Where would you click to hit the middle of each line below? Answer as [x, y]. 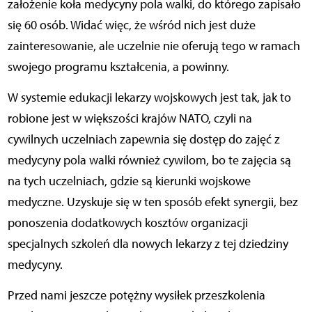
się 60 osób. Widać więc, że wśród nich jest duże [131, 25]
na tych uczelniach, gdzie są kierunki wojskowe [129, 181]
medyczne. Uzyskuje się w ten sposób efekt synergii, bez [153, 202]
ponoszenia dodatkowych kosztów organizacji [127, 223]
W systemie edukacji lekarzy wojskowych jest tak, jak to [149, 97]
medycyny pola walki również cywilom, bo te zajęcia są [149, 160]
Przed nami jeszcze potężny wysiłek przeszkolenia [136, 295]
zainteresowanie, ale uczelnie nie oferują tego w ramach [154, 46]
